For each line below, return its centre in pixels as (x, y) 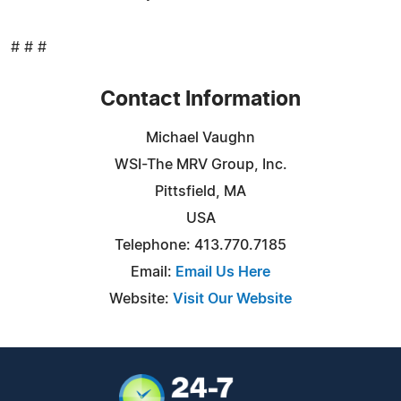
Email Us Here (223, 272)
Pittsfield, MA (200, 191)
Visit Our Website (232, 299)
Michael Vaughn (200, 137)
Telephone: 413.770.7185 (200, 245)
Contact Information (200, 99)
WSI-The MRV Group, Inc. (200, 164)
